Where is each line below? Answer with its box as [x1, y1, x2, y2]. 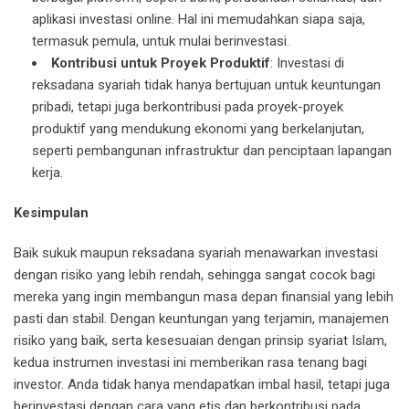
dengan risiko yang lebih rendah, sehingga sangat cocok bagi [14, 267, 375, 284]
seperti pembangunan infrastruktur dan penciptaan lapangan [32, 142, 392, 160]
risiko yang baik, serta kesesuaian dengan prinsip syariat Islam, [14, 332, 387, 350]
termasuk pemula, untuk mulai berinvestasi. [32, 33, 289, 50]
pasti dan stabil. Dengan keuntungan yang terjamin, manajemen [14, 310, 389, 328]
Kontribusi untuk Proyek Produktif [51, 55, 270, 72]
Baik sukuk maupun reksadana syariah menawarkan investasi [14, 245, 378, 262]
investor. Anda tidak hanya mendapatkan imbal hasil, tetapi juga [14, 376, 390, 393]
